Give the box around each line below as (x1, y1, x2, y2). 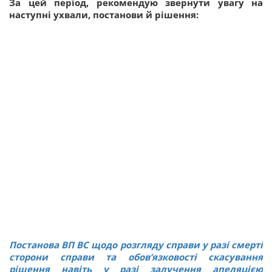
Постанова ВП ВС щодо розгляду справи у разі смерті (9, 238, 263, 251)
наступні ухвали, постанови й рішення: (9, 8, 199, 21)
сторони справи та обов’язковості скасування (9, 250, 263, 263)
